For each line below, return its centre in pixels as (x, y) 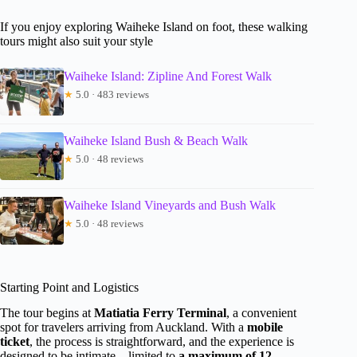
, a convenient (261, 313)
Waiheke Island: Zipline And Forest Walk (168, 76)
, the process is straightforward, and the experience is (162, 342)
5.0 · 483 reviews (111, 94)
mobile (265, 328)
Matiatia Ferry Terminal (160, 313)
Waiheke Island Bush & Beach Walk (156, 140)
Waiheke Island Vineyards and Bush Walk (170, 205)
